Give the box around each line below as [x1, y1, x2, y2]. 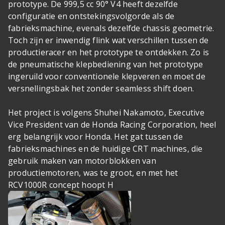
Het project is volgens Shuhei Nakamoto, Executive [8, 107, 204, 119]
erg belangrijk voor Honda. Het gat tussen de [8, 131, 183, 143]
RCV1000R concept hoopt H [8, 179, 114, 191]
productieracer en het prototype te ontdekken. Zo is [8, 47, 209, 58]
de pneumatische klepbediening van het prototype [8, 59, 203, 70]
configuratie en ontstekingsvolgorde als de [8, 11, 175, 22]
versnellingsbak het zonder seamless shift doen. [8, 83, 194, 94]
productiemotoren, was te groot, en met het [8, 167, 178, 179]
